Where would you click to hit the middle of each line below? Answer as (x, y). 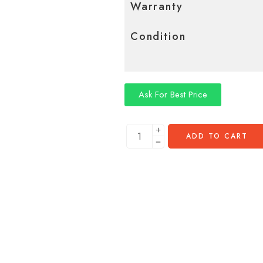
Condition (158, 37)
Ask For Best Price (173, 94)
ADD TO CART (217, 136)
